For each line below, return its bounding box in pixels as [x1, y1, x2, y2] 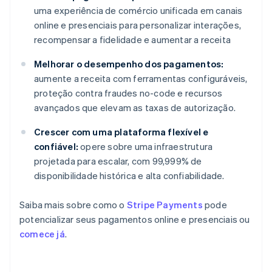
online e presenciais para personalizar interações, [34, 19, 242, 32]
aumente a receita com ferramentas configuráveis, [34, 72, 248, 85]
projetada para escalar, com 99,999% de [34, 155, 202, 168]
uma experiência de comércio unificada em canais [34, 4, 243, 17]
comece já [19, 228, 65, 240]
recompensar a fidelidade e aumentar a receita [34, 33, 231, 46]
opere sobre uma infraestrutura [78, 140, 213, 153]
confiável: [34, 140, 78, 153]
